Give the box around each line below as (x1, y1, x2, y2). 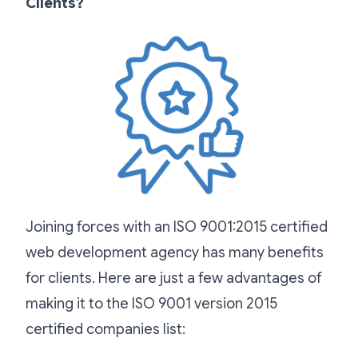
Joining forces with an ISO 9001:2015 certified (26, 217, 328, 236)
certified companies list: (26, 320, 185, 338)
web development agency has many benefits (26, 243, 324, 261)
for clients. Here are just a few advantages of (26, 268, 322, 287)
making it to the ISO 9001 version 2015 (26, 294, 277, 312)
